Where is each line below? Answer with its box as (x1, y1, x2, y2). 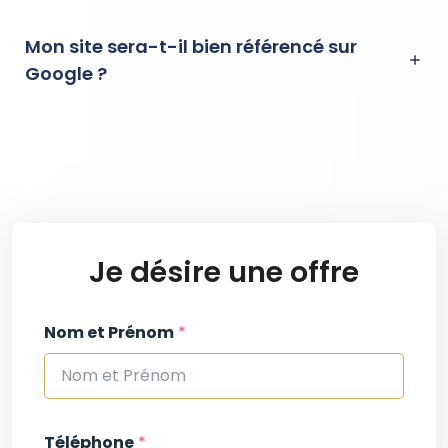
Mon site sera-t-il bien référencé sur (25, 34, 358, 60)
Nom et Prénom (44, 321, 174, 345)
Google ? (25, 61, 108, 87)
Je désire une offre (89, 252, 359, 293)
